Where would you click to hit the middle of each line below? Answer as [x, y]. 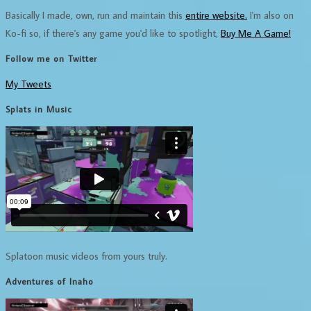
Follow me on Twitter [51, 58]
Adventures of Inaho [50, 281]
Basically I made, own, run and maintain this [95, 15]
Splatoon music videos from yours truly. [86, 256]
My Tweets [28, 84]
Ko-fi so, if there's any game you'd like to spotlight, [113, 33]
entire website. [216, 15]
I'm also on [270, 15]
